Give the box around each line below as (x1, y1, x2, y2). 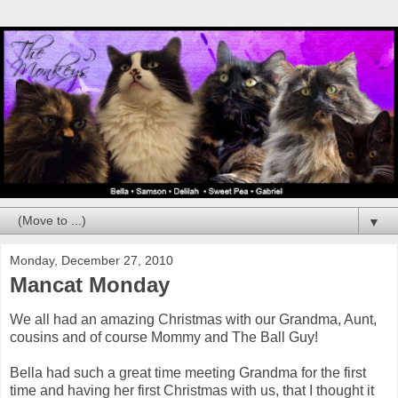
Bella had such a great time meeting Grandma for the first (10, 365, 366, 381)
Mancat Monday (10, 272, 170, 297)
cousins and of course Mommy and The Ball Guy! (10, 330, 318, 346)
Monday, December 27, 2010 (10, 252, 173, 267)
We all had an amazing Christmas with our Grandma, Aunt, (10, 312, 377, 328)
